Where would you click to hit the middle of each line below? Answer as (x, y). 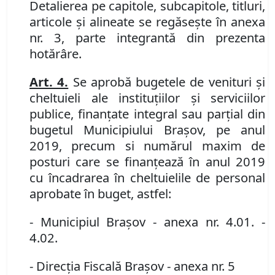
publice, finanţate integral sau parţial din (147, 114)
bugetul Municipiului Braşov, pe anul (147, 130)
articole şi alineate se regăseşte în (130, 22)
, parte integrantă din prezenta (163, 38)
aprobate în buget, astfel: (100, 194)
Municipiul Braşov (93, 222)
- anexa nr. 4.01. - (209, 222)
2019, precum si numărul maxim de (147, 146)
